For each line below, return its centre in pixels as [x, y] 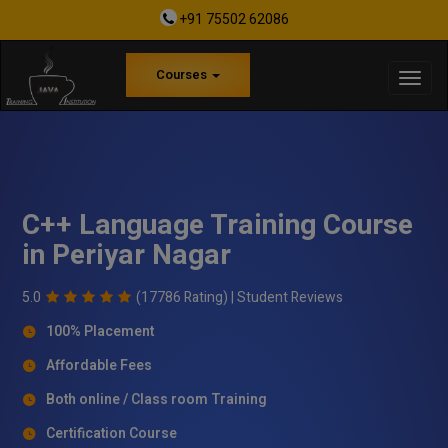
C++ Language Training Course [218, 225]
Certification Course [112, 433]
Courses [183, 75]
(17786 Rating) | [187, 297]
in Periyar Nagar [127, 255]
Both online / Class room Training [157, 399]
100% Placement [100, 331]
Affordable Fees [99, 365]
